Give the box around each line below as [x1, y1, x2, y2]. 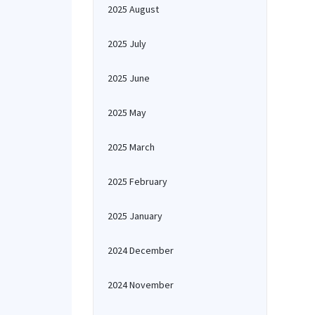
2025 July [108, 37, 146, 50]
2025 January [108, 210, 162, 222]
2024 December [108, 244, 174, 257]
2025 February [108, 175, 167, 188]
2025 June [108, 72, 150, 84]
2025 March [108, 141, 155, 153]
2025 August [108, 3, 159, 15]
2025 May [108, 106, 146, 119]
